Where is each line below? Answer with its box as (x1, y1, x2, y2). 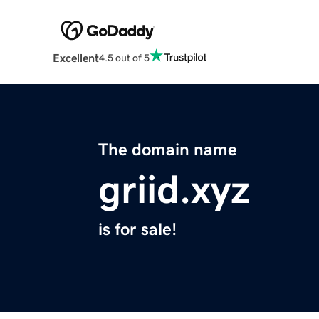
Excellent (52, 52, 99, 64)
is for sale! (98, 221, 177, 239)
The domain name (98, 141, 237, 159)
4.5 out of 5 (98, 52, 150, 63)
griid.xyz (98, 169, 250, 210)
